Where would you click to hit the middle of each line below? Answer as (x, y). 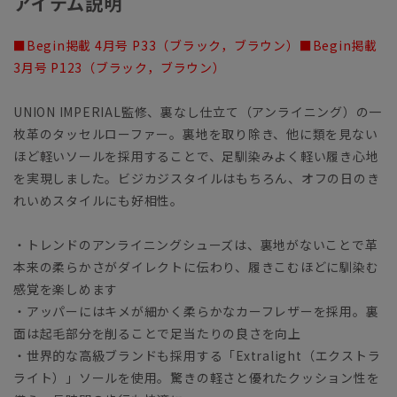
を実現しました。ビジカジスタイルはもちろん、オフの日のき (197, 179)
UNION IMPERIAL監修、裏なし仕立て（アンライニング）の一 (198, 112)
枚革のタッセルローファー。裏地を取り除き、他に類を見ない (196, 134)
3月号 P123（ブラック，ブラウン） (120, 68)
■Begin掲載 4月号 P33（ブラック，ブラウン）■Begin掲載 (195, 46)
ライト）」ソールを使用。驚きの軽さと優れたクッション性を (197, 378)
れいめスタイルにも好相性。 (99, 201)
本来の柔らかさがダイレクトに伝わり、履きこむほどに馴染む (196, 267)
